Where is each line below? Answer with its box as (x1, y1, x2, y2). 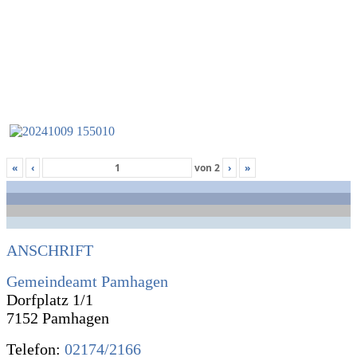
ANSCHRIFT (6, 241, 93, 259)
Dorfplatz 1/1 (6, 291, 93, 308)
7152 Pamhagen (6, 309, 109, 327)
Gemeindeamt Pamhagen (6, 273, 168, 290)
